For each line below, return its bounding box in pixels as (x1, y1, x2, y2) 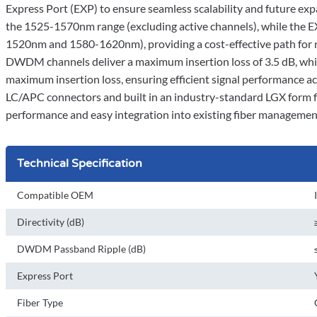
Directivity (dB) (17, 216, 84, 228)
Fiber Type (17, 296, 63, 309)
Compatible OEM (17, 189, 93, 201)
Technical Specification (17, 156, 142, 171)
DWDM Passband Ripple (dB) (17, 243, 146, 255)
